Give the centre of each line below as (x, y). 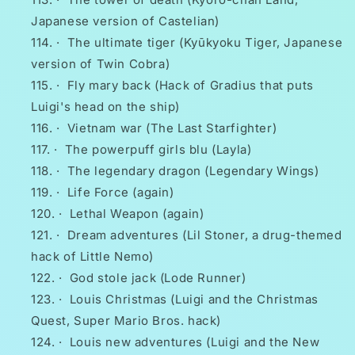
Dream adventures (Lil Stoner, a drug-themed (204, 235)
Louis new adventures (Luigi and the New (195, 342)
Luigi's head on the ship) (106, 107)
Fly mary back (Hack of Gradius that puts (190, 86)
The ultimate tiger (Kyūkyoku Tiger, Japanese (205, 43)
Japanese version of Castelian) (126, 21)
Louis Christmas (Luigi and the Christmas (194, 300)
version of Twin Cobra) (101, 64)
